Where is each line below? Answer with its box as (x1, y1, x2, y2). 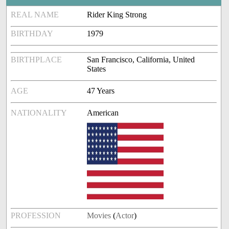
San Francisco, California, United (87, 55, 195, 64)
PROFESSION (11, 211, 61, 220)
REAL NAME (11, 10, 59, 19)
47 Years (87, 86, 115, 96)
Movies (87, 211, 111, 220)
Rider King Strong (87, 10, 147, 19)
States (87, 64, 106, 74)
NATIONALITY (11, 108, 67, 118)
